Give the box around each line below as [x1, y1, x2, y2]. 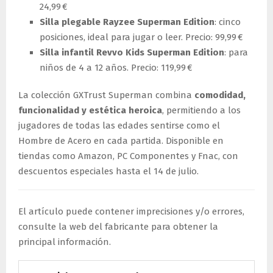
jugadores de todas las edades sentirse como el [18, 120, 220, 132]
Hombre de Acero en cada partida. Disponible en [18, 135, 224, 147]
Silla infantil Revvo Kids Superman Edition [40, 47, 224, 58]
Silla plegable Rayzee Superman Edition [40, 16, 214, 28]
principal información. [18, 236, 111, 247]
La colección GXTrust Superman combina [18, 90, 194, 101]
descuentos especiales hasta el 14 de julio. [18, 166, 199, 177]
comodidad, [194, 90, 246, 101]
